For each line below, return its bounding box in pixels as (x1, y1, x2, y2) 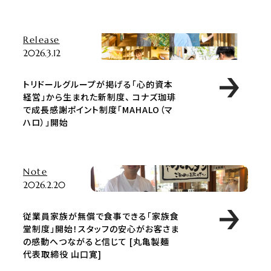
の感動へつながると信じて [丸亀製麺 (23, 235, 170, 247)
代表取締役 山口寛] (23, 247, 102, 260)
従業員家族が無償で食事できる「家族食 (23, 209, 180, 222)
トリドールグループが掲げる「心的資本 (23, 77, 174, 90)
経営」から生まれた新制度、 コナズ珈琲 (23, 90, 177, 103)
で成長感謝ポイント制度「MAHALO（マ (23, 103, 174, 116)
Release (23, 33, 60, 45)
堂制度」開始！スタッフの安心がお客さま (23, 222, 180, 235)
